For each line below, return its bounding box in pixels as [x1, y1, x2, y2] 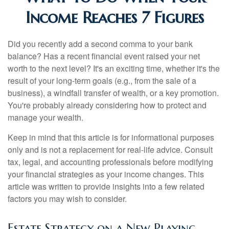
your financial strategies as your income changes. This [8, 168, 204, 180]
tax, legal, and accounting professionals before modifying [8, 156, 213, 168]
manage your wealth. [8, 111, 83, 123]
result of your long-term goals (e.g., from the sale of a [8, 75, 196, 86]
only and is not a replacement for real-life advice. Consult [8, 144, 213, 155]
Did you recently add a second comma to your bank [8, 38, 193, 50]
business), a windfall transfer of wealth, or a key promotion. [8, 87, 219, 99]
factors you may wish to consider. [8, 193, 127, 204]
